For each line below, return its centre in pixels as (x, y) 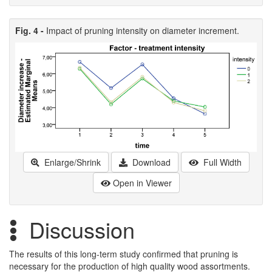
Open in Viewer (142, 182)
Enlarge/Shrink (71, 162)
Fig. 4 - (31, 30)
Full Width (221, 162)
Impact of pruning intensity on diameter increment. (143, 30)
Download (150, 162)
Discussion (82, 229)
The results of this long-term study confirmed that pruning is (124, 253)
